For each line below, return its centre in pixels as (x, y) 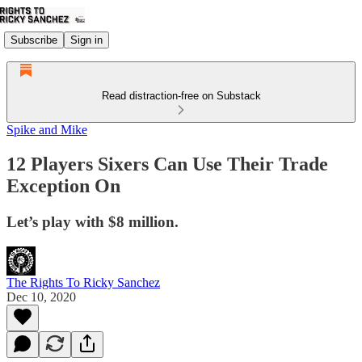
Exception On (63, 185)
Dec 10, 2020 (41, 297)
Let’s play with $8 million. (93, 221)
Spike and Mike (47, 130)
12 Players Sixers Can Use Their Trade (167, 164)
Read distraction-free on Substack (181, 96)
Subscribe (34, 40)
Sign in (86, 40)
